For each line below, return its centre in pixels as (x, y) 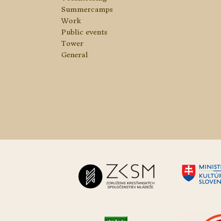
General (74, 55)
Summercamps (87, 10)
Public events (84, 32)
